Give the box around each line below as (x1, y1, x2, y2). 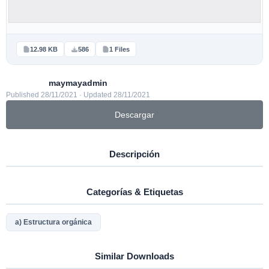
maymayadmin (49, 78, 107, 88)
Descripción (109, 149, 160, 159)
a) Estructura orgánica (15, 218, 92, 226)
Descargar (115, 110, 154, 119)
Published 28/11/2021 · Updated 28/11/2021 (6, 91, 150, 99)
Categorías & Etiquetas (86, 187, 183, 197)
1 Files (109, 46, 130, 53)
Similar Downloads (95, 251, 174, 261)
